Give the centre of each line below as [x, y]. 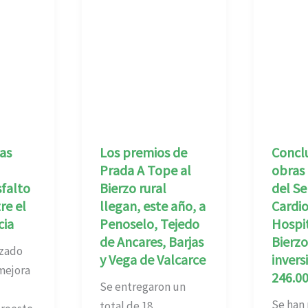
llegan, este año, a [152, 206]
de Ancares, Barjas [151, 241]
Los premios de [143, 152]
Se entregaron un [142, 286]
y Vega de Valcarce [152, 259]
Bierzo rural [133, 188]
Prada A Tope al [145, 170]
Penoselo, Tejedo [149, 223]
